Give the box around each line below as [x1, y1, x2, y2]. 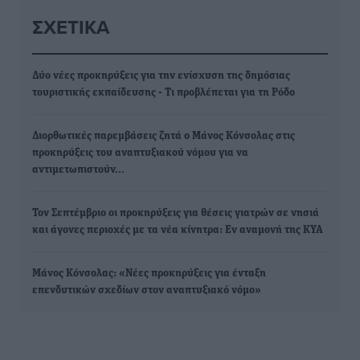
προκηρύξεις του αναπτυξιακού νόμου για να [32, 147, 248, 159]
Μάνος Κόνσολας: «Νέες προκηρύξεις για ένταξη [32, 268, 266, 280]
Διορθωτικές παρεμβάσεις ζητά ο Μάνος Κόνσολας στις [32, 130, 295, 142]
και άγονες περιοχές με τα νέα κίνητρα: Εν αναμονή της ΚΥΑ [32, 224, 323, 236]
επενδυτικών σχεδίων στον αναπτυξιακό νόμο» [32, 284, 261, 297]
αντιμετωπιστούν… [32, 164, 125, 176]
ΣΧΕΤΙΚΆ [32, 13, 109, 41]
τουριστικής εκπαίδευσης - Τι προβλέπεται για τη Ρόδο [32, 87, 295, 99]
